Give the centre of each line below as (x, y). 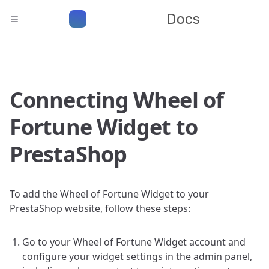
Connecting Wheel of (116, 100)
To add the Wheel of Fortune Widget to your (109, 194)
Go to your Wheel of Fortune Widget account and (134, 242)
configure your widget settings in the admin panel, (137, 256)
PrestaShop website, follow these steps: (100, 208)
